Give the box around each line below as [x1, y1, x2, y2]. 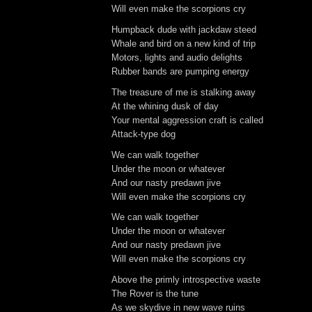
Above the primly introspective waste [111, 274, 260, 286]
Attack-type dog [111, 128, 175, 139]
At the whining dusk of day [111, 100, 219, 111]
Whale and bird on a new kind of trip [111, 38, 256, 49]
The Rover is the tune [111, 288, 198, 299]
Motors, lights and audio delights [111, 52, 242, 63]
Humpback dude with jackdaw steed [111, 24, 256, 36]
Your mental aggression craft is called [111, 114, 263, 125]
